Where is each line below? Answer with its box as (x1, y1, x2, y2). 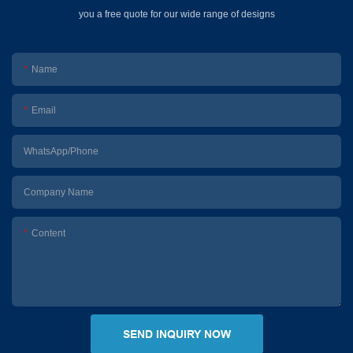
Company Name (24, 187, 94, 199)
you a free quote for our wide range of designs (78, 9, 275, 20)
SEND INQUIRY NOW (122, 328, 231, 341)
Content (32, 228, 65, 240)
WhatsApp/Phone (24, 146, 98, 158)
